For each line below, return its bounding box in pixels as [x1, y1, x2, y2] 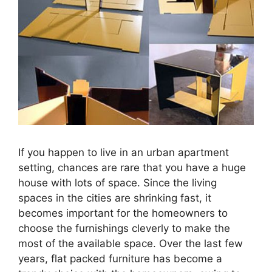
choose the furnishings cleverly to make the [18, 222, 230, 234]
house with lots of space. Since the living [18, 176, 217, 189]
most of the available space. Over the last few [18, 237, 243, 250]
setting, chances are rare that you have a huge [18, 161, 246, 174]
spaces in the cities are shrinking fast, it [18, 191, 211, 204]
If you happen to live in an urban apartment [18, 146, 229, 158]
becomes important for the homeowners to [18, 206, 228, 219]
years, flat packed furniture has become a [18, 252, 222, 265]
